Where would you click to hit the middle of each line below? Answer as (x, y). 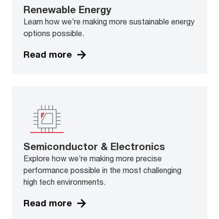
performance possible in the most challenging (102, 170)
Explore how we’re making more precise (93, 158)
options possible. (54, 33)
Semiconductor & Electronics (94, 146)
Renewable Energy (67, 9)
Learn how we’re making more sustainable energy (109, 21)
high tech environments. (65, 181)
